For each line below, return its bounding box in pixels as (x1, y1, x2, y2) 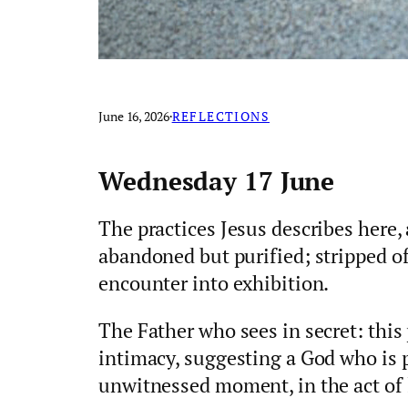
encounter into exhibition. (98, 269, 330, 296)
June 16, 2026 (98, 107, 169, 126)
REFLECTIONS (171, 107, 270, 126)
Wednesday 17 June (98, 163, 335, 198)
